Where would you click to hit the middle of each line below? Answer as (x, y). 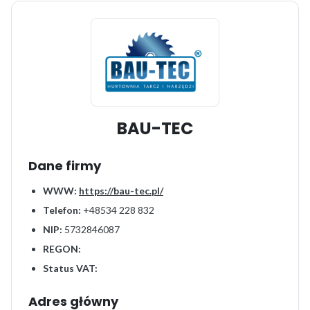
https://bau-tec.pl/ (121, 190)
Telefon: (62, 210)
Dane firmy (65, 165)
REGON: (62, 248)
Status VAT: (70, 268)
